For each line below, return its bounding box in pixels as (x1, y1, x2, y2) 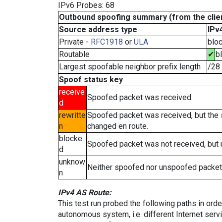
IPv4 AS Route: (58, 188, 111, 197)
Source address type (59, 25, 137, 34)
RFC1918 (91, 37, 123, 47)
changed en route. (87, 121, 148, 131)
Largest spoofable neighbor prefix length (59, 62, 201, 71)
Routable (59, 50, 90, 59)
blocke (59, 134, 82, 143)
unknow (59, 157, 85, 166)
